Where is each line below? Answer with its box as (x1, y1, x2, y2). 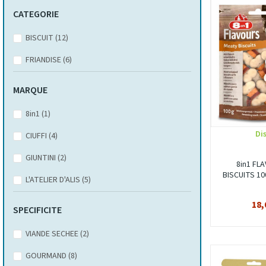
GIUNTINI (26, 152, 58, 164)
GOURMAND (26, 250, 68, 262)
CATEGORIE (13, 8, 59, 21)
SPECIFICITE (13, 204, 62, 217)
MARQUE (13, 84, 47, 97)
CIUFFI (26, 130, 49, 142)
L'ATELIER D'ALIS (26, 174, 82, 186)
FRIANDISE (26, 54, 63, 66)
